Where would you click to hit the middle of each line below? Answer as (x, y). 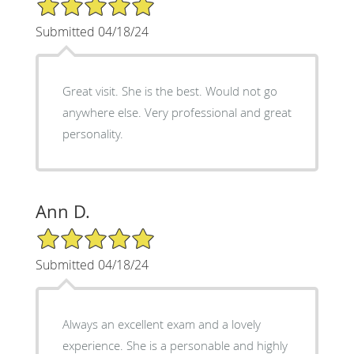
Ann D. (62, 211)
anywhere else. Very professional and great (177, 112)
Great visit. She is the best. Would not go (169, 90)
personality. (92, 133)
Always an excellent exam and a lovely (161, 324)
